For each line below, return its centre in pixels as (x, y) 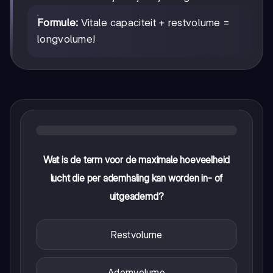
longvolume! (66, 39)
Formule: (58, 22)
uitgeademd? (136, 196)
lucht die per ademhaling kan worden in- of (136, 178)
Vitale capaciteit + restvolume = (154, 22)
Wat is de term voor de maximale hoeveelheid (136, 159)
